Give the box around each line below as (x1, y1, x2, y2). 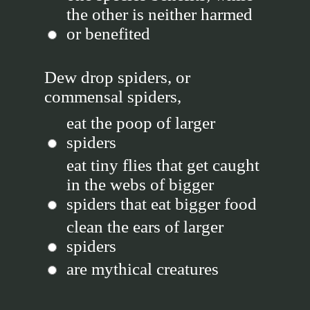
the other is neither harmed (66, 5, 253, 24)
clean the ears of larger (66, 217, 224, 236)
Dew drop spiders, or (44, 68, 190, 86)
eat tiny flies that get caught (66, 156, 259, 174)
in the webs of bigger (66, 175, 214, 194)
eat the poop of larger (66, 113, 215, 132)
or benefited (66, 24, 150, 43)
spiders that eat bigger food (66, 194, 257, 213)
